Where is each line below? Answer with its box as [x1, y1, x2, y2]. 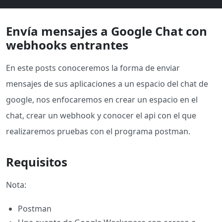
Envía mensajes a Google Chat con [6, 23, 207, 39]
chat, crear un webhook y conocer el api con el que [6, 110, 196, 121]
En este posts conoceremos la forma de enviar [6, 62, 180, 73]
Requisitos [6, 154, 67, 170]
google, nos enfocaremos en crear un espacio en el [6, 94, 198, 105]
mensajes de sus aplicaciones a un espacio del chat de [6, 78, 208, 89]
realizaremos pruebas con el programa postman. [6, 126, 190, 137]
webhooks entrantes [6, 37, 128, 53]
